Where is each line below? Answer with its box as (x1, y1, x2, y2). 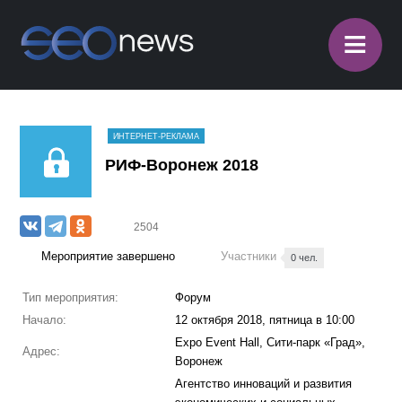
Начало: (22, 313, 66, 327)
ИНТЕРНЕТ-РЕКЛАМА (113, 132, 200, 141)
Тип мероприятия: (22, 291, 118, 304)
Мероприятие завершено (41, 249, 176, 263)
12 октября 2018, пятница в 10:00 (174, 313, 354, 327)
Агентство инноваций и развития (174, 377, 352, 390)
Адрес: (22, 345, 60, 358)
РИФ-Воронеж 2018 (105, 156, 259, 174)
